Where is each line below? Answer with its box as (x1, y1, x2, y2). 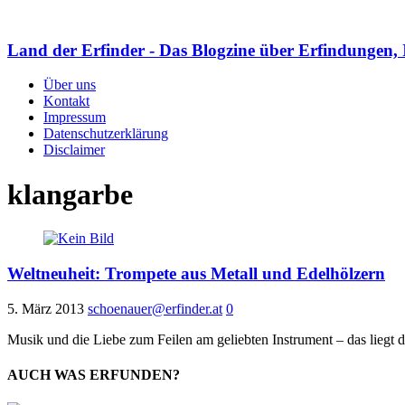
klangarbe (7, 177, 133, 211)
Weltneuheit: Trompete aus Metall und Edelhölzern (7, 264, 385, 284)
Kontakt (43, 93, 89, 109)
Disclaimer (43, 142, 105, 158)
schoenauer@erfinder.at (88, 300, 222, 316)
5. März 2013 (7, 300, 84, 316)
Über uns (43, 77, 96, 93)
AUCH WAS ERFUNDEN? (7, 367, 180, 383)
